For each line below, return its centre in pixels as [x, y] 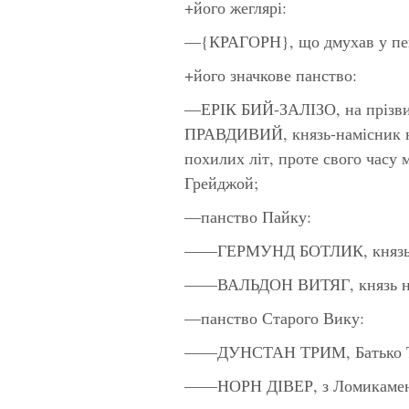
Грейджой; [221, 182]
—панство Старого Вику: [274, 317]
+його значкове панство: [271, 74]
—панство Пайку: [248, 216]
